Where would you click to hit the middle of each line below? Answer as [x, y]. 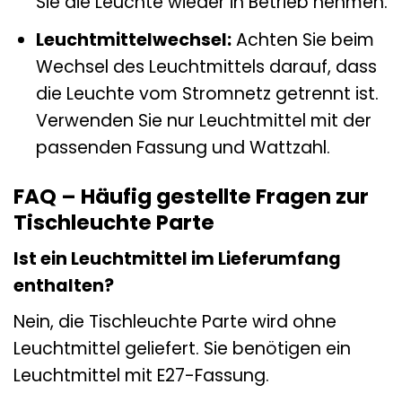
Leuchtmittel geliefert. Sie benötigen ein [182, 348]
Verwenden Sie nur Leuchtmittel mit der [203, 120]
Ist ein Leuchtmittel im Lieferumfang [177, 259]
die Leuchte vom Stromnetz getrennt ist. [207, 93]
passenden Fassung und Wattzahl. [183, 147]
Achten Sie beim [302, 39]
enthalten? [64, 286]
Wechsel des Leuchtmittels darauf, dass [206, 66]
